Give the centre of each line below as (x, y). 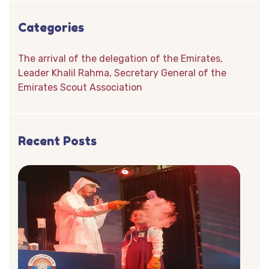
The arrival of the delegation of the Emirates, (120, 59)
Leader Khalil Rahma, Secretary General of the (122, 73)
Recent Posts (57, 141)
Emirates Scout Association (80, 87)
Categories (51, 28)
